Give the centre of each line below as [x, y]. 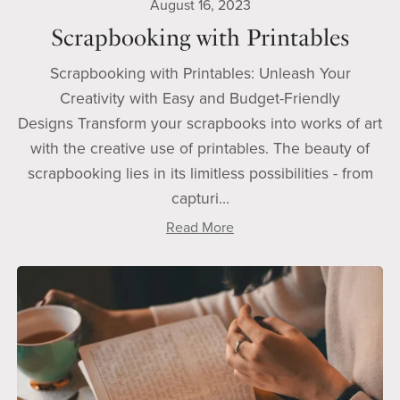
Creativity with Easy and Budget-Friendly [200, 99]
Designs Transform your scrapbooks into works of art [200, 124]
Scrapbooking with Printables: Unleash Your [200, 74]
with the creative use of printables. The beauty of [200, 149]
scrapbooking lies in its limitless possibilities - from [200, 174]
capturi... [200, 199]
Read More [200, 228]
